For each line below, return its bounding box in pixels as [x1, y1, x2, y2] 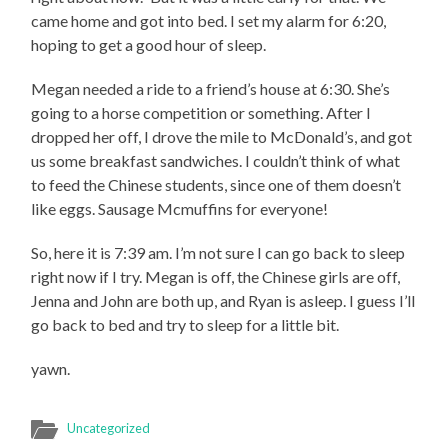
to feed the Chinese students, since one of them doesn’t [31, 174, 402, 194]
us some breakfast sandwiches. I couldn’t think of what [31, 150, 401, 170]
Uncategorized [67, 419, 151, 436]
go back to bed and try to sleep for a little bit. [31, 314, 340, 334]
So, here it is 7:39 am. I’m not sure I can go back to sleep [31, 242, 406, 262]
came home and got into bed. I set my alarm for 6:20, [31, 10, 387, 30]
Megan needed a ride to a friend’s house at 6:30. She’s [31, 78, 391, 98]
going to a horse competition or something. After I [31, 102, 372, 122]
